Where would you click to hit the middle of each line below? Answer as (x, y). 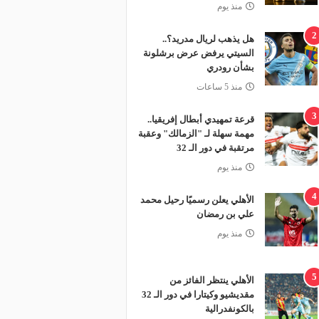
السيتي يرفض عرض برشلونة (198, 53)
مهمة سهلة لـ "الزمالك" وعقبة (196, 134)
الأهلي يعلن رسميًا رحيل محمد (197, 200)
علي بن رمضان (225, 214)
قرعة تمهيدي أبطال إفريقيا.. (200, 119)
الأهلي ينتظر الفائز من (211, 280)
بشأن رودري (230, 67)
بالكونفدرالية (229, 309)
